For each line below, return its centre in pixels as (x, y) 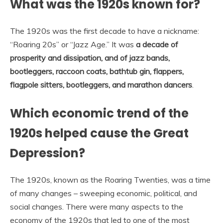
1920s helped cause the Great (99, 133)
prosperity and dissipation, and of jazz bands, (90, 58)
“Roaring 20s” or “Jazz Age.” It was (73, 45)
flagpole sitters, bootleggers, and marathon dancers (101, 85)
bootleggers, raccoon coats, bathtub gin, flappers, (97, 71)
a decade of (157, 45)
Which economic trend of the (99, 113)
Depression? (48, 153)
